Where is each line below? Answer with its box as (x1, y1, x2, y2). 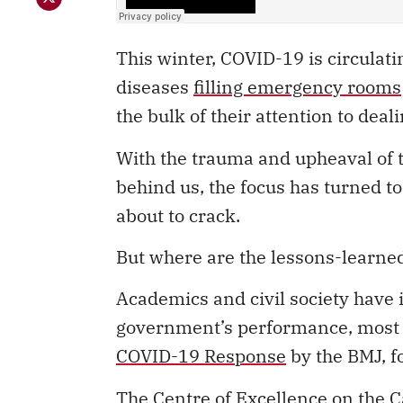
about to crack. (116, 202, 240, 228)
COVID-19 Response (116, 344, 286, 369)
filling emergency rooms (193, 75, 401, 100)
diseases (116, 75, 193, 100)
